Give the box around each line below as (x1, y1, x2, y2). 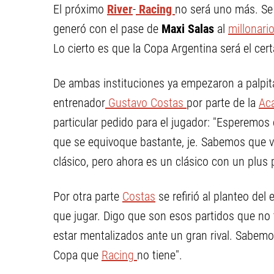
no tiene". (137, 247, 182, 262)
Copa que (53, 247, 102, 262)
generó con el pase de (53, 21, 161, 36)
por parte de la (187, 95, 259, 110)
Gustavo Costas (105, 95, 187, 110)
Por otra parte (53, 188, 122, 204)
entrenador (53, 95, 105, 110)
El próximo (53, 1, 107, 17)
